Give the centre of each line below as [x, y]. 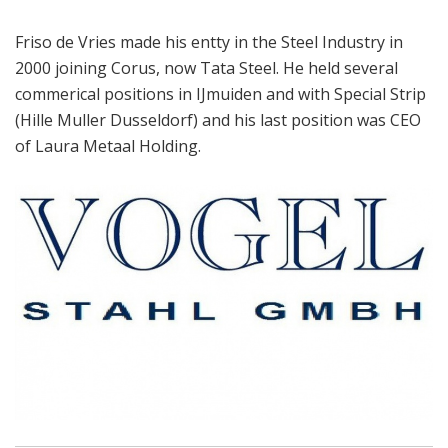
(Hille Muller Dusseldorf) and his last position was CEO [218, 119]
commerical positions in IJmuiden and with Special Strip [220, 93]
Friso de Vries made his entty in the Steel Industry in [209, 41]
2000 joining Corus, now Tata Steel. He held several [206, 67]
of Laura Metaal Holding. [110, 145]
